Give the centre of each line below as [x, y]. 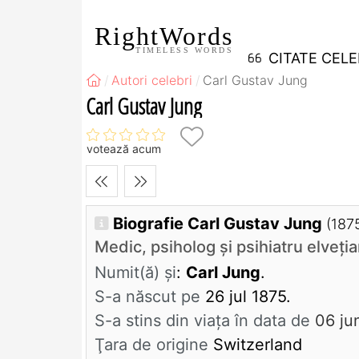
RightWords [164, 36]
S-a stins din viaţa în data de [205, 321]
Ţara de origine [151, 345]
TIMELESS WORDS [184, 50]
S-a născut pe [147, 297]
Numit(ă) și [135, 273]
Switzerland [255, 345]
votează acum [124, 149]
